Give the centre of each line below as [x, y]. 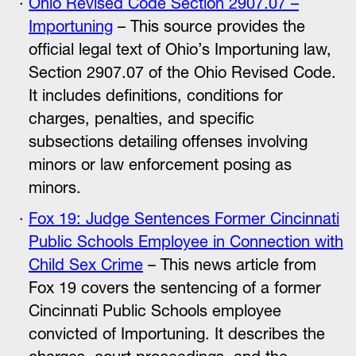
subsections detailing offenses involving [168, 141]
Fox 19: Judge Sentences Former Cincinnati [184, 219]
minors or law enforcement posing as [160, 164]
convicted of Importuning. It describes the [177, 334]
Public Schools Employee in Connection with [186, 242]
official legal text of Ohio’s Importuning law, [180, 49]
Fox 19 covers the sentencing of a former [175, 288]
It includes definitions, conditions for [156, 95]
